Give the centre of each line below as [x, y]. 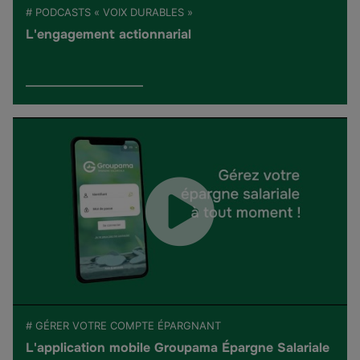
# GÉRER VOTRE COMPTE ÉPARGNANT [123, 326]
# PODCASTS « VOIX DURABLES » [109, 12]
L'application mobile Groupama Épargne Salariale [178, 348]
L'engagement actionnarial [108, 34]
